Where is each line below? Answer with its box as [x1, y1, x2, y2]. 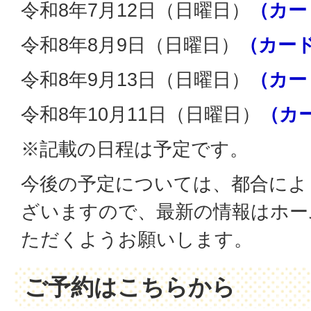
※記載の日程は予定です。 [21, 138, 249, 160]
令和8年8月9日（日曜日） [21, 34, 239, 56]
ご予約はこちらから [24, 274, 235, 300]
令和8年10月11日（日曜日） [21, 103, 260, 125]
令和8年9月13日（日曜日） [21, 69, 250, 90]
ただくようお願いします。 [21, 228, 253, 250]
